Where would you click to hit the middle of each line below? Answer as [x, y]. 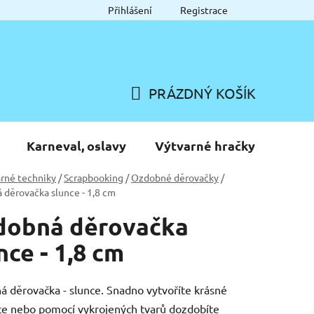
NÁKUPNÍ [160, 109]
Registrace [204, 10]
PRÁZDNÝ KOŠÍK [202, 93]
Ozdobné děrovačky [175, 177]
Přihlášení [130, 10]
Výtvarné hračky [205, 145]
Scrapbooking [94, 177]
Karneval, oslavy [76, 145]
